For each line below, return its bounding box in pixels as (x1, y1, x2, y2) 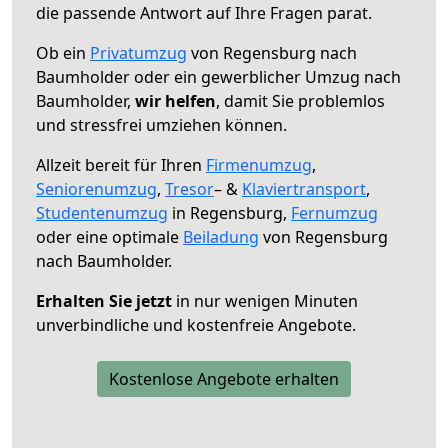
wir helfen (135, 89, 216, 112)
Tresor (165, 177, 214, 200)
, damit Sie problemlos (216, 89, 385, 112)
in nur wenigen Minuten (172, 289, 358, 312)
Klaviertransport (242, 177, 366, 200)
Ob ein (36, 41, 90, 64)
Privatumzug (90, 41, 187, 64)
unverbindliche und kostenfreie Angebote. (36, 313, 356, 336)
